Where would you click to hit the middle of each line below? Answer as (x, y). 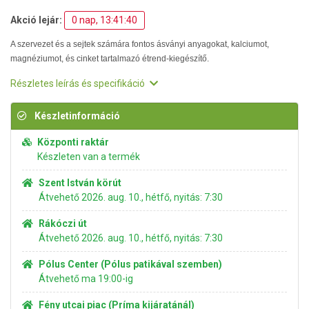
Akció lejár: (36, 20)
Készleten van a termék (89, 157)
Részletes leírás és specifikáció (79, 83)
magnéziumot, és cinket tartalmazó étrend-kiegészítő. (110, 59)
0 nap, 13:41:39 (104, 20)
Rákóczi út (63, 223)
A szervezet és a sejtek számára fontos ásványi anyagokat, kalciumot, (140, 44)
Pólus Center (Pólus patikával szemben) (130, 264)
